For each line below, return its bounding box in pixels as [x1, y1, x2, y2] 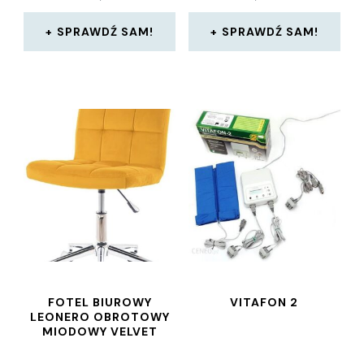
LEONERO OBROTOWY [29, 310, 170, 324]
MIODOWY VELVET [41, 324, 158, 339]
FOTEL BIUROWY [47, 295, 152, 310]
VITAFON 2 [230, 295, 299, 310]
